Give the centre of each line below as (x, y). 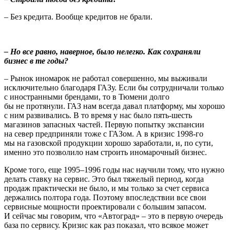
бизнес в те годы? (36, 61)
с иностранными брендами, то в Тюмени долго (87, 97)
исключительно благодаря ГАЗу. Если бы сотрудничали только (114, 87)
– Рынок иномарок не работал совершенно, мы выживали (106, 78)
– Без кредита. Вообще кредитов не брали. (78, 16)
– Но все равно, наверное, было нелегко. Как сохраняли (102, 51)
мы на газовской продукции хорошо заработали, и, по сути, (109, 143)
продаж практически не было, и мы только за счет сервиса (107, 188)
